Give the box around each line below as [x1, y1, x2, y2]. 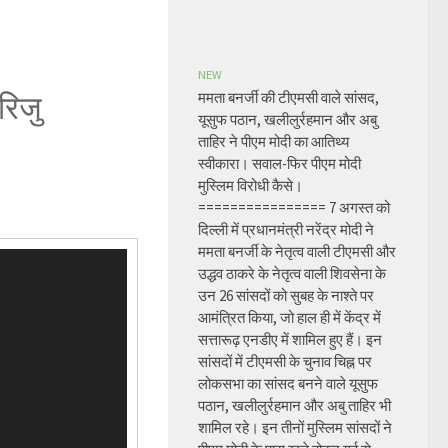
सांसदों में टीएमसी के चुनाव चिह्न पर [198, 352, 372, 371]
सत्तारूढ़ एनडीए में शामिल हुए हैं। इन [198, 330, 382, 349]
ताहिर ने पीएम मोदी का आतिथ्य [198, 132, 349, 151]
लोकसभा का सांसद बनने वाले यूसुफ [198, 374, 378, 393]
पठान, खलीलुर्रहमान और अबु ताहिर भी [198, 396, 391, 415]
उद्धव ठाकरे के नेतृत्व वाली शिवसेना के [198, 264, 386, 283]
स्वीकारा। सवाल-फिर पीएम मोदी [198, 154, 361, 173]
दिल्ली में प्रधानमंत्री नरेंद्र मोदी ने [198, 220, 374, 239]
